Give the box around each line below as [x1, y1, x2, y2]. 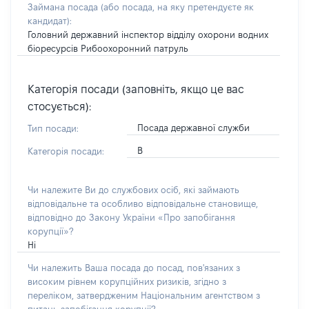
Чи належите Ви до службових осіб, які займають [28, 185, 239, 195]
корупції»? [28, 226, 73, 236]
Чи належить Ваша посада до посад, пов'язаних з [28, 263, 240, 272]
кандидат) [28, 16, 70, 26]
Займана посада [28, 2, 101, 12]
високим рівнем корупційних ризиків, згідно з [28, 277, 226, 286]
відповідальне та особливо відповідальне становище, [28, 199, 258, 208]
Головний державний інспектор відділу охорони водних [28, 30, 268, 39]
